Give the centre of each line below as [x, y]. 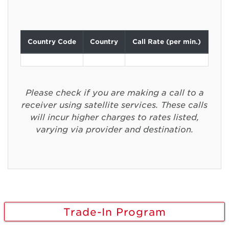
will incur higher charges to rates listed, [114, 117]
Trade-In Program [114, 212]
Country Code [52, 41]
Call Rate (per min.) [167, 41]
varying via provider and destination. [114, 129]
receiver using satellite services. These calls [114, 105]
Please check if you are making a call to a [114, 93]
